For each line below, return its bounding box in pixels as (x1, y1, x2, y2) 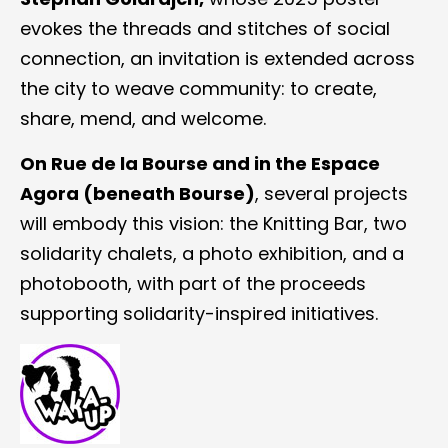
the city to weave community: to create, (20, 76, 377, 101)
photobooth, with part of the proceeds (20, 271, 366, 296)
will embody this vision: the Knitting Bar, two (20, 211, 407, 236)
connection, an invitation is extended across (20, 46, 415, 71)
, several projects (255, 181, 408, 206)
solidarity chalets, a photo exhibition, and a (20, 241, 404, 266)
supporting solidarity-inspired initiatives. (20, 301, 378, 326)
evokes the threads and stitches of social (20, 16, 390, 41)
